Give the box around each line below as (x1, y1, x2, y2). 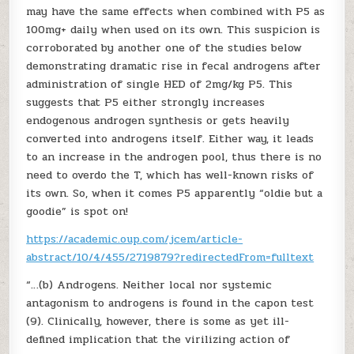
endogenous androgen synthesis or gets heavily (26, 112, 290, 129)
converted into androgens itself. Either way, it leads (26, 130, 314, 147)
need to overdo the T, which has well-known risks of (26, 167, 314, 183)
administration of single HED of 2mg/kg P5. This (26, 76, 293, 92)
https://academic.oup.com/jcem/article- (26, 231, 243, 247)
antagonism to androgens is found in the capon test (26, 295, 314, 311)
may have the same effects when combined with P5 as (26, 3, 326, 20)
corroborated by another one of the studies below (26, 40, 303, 56)
